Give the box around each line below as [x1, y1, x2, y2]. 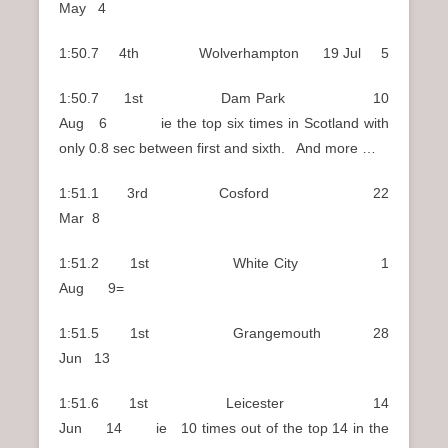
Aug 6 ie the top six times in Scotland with [59, 114, 389, 131]
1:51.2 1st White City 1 [59, 254, 389, 271]
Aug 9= [59, 279, 124, 296]
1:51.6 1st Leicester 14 [59, 394, 389, 411]
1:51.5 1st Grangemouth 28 [59, 324, 389, 341]
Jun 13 [59, 349, 110, 366]
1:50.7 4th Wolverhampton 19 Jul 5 [59, 44, 389, 61]
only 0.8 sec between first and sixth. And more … [59, 139, 376, 156]
